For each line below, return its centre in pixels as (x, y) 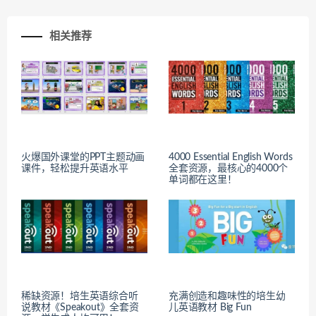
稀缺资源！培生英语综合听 (80, 297)
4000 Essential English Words (231, 157)
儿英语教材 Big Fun (210, 308)
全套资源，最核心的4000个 (229, 168)
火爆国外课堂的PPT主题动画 (83, 157)
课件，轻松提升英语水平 (75, 168)
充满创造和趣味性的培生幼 (227, 297)
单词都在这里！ (203, 180)
